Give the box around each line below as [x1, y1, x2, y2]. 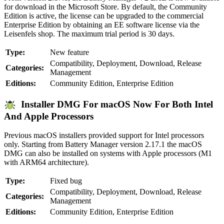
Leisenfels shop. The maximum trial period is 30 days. [4, 29, 174, 38]
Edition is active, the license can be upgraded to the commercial [4, 11, 203, 20]
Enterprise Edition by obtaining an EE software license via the [4, 20, 199, 29]
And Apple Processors [4, 110, 93, 121]
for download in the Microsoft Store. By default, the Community [4, 2, 207, 11]
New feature [50, 48, 89, 57]
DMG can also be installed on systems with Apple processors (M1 [4, 149, 212, 158]
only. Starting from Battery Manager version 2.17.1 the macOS [4, 140, 202, 149]
